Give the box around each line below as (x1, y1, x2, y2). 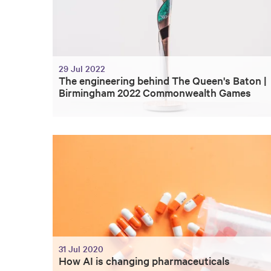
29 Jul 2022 (59, 62, 105, 75)
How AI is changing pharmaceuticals (59, 253, 230, 267)
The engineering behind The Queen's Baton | (59, 73, 267, 88)
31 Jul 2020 (59, 242, 103, 255)
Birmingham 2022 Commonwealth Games (59, 85, 251, 100)
